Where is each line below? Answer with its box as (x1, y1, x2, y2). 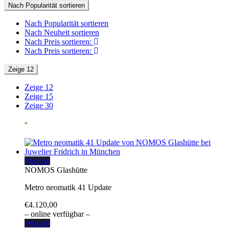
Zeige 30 (25, 101, 53, 110)
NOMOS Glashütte (25, 166, 87, 174)
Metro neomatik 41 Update (25, 183, 111, 192)
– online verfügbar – (25, 210, 90, 218)
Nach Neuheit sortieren (25, 28, 99, 37)
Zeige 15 (25, 92, 53, 101)
